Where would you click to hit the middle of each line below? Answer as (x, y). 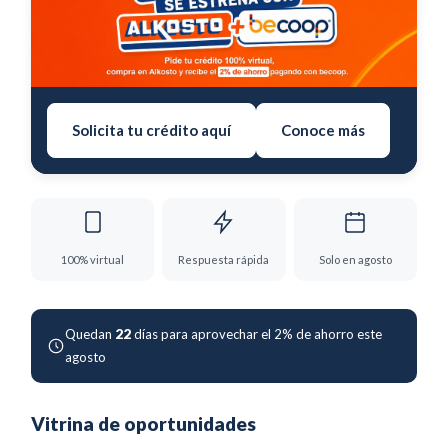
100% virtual (93, 259)
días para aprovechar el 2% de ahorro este (256, 333)
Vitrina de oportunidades (143, 423)
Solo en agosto (355, 259)
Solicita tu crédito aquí (151, 129)
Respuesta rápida (224, 259)
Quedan (90, 333)
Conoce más (323, 129)
